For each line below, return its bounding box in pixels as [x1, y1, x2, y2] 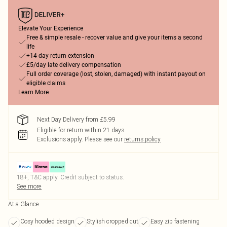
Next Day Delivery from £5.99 [37, 116, 116, 123]
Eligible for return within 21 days [37, 126, 124, 134]
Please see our [85, 135, 123, 143]
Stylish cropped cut [87, 217, 138, 225]
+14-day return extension [26, 52, 94, 59]
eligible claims [26, 80, 65, 87]
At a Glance [8, 200, 39, 208]
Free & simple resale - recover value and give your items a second [26, 34, 203, 41]
